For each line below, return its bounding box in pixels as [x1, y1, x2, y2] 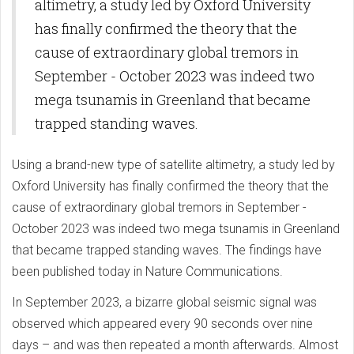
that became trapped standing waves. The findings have [12, 242, 322, 258]
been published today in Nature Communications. [12, 263, 283, 279]
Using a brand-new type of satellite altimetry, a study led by [12, 156, 335, 172]
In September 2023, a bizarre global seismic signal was [12, 294, 317, 310]
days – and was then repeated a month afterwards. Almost [12, 337, 338, 352]
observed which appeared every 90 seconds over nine [12, 315, 313, 331]
